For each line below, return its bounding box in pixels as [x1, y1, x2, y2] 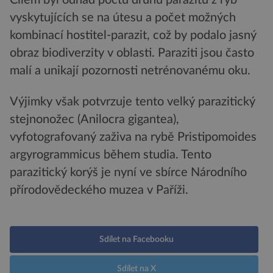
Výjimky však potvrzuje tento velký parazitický [10, 96, 255, 108]
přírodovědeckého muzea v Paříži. [10, 184, 188, 197]
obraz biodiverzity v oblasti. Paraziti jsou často [10, 46, 254, 59]
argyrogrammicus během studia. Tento [10, 149, 211, 161]
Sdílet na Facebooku [99, 235, 174, 244]
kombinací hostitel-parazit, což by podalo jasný [10, 29, 257, 41]
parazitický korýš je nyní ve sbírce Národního [10, 166, 247, 179]
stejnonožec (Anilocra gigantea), [10, 113, 179, 126]
